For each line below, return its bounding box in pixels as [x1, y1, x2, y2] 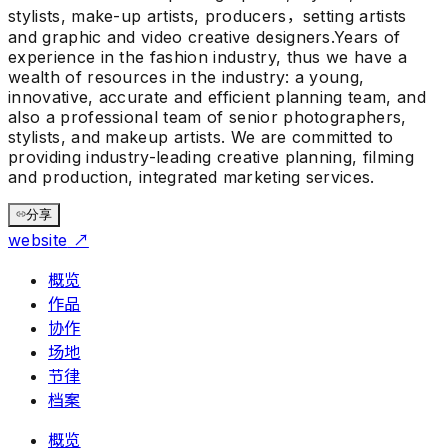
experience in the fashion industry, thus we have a [8, 46, 408, 67]
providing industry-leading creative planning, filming [8, 146, 414, 167]
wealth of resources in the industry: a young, [8, 66, 365, 87]
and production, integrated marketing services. [8, 166, 375, 187]
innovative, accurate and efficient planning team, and [8, 86, 426, 107]
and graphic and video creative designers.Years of [8, 26, 401, 47]
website [8, 229, 68, 250]
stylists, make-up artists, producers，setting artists [8, 5, 407, 26]
